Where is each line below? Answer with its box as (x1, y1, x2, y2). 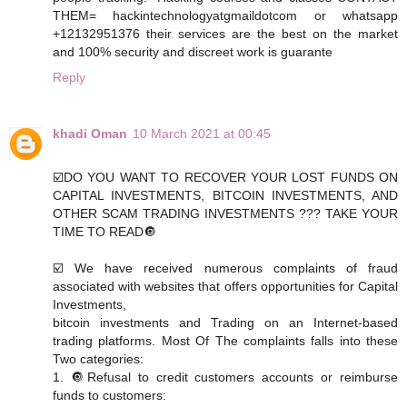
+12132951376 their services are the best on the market (53, 26, 398, 42)
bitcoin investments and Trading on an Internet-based (53, 315, 398, 331)
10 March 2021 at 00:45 (133, 126, 271, 142)
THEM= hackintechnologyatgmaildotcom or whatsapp (53, 8, 398, 24)
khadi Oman (53, 126, 127, 142)
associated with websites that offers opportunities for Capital (53, 279, 398, 294)
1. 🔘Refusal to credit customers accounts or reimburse (53, 370, 398, 385)
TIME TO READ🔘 (53, 224, 156, 240)
